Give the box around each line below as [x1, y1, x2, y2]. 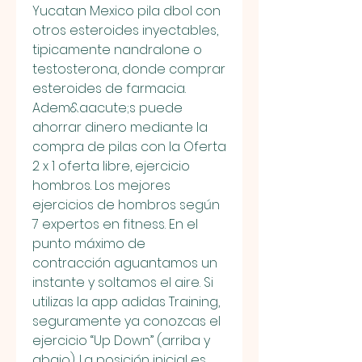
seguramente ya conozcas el [32, 311, 221, 330]
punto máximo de [32, 234, 145, 253]
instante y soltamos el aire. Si [32, 272, 213, 292]
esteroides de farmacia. [32, 78, 186, 98]
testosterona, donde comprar [32, 59, 225, 78]
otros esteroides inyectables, [32, 20, 218, 40]
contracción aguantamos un [32, 253, 217, 272]
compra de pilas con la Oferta [32, 137, 226, 156]
